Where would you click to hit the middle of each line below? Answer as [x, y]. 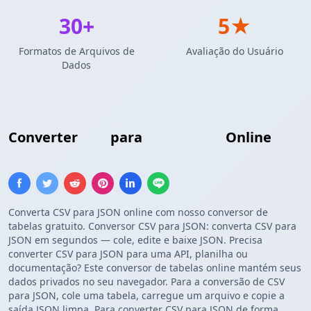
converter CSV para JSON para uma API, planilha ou [128, 254]
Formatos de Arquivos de [76, 51]
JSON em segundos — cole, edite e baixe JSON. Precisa [135, 240]
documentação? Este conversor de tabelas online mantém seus [155, 268]
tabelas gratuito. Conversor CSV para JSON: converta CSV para [152, 226]
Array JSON [184, 137]
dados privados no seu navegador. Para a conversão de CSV [146, 282]
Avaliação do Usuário [235, 51]
